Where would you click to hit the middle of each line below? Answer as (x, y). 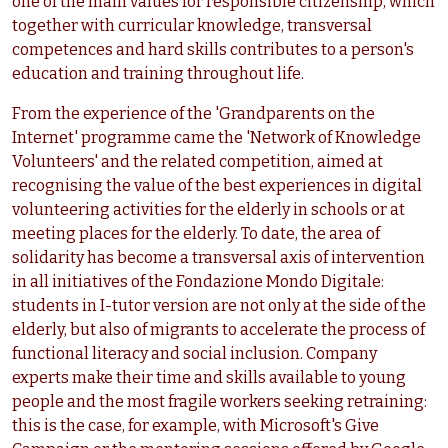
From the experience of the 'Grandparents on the (193, 114)
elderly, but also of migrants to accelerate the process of (218, 330)
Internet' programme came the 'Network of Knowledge (216, 138)
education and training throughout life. (158, 74)
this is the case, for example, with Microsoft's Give (195, 426)
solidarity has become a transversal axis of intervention (218, 258)
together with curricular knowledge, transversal (192, 26)
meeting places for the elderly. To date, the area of (196, 234)
